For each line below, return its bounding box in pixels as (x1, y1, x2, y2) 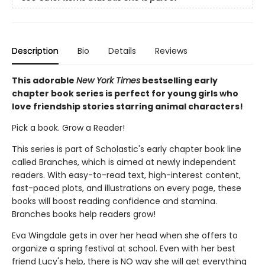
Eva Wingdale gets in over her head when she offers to (12, 229, 238, 241)
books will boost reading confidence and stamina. (12, 195, 217, 207)
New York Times (76, 74, 140, 86)
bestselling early (140, 74, 218, 86)
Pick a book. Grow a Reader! (12, 121, 125, 134)
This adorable (12, 74, 76, 86)
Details (108, 44, 136, 57)
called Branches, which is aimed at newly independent (12, 156, 236, 168)
